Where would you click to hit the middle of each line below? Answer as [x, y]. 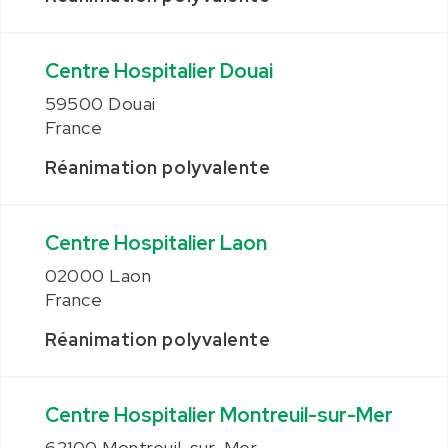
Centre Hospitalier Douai [159, 71]
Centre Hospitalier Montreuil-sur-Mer [219, 415]
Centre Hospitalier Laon [156, 243]
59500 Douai [100, 103]
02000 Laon [98, 275]
